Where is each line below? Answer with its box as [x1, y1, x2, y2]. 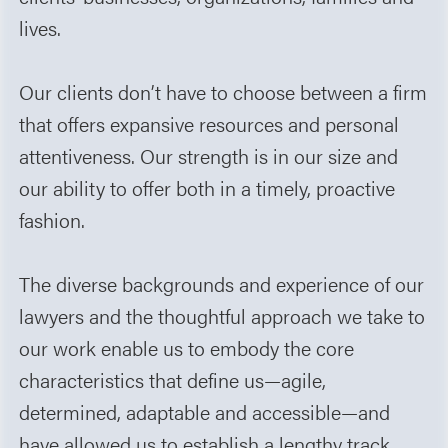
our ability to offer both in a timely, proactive [19, 173, 396, 203]
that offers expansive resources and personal [19, 109, 400, 139]
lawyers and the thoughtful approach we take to [19, 301, 426, 331]
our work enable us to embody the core [19, 333, 355, 363]
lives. [19, 13, 62, 43]
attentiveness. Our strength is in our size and [19, 141, 399, 171]
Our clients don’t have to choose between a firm [19, 77, 428, 107]
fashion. [19, 205, 86, 235]
